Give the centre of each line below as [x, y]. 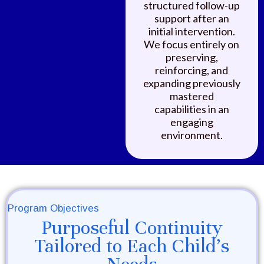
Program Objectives [53, 208]
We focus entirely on [192, 44]
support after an [192, 18]
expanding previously [192, 83]
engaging [192, 122]
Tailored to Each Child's [132, 246]
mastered [192, 96]
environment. [192, 135]
